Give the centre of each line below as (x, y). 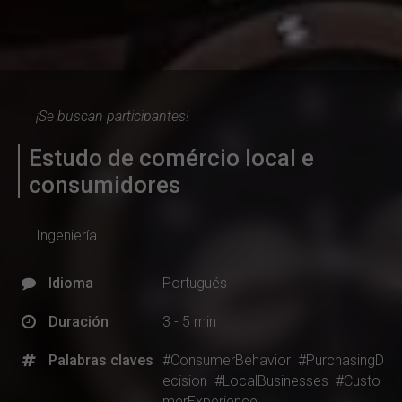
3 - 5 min (189, 321)
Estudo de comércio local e (171, 157)
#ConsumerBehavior (227, 360)
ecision (185, 380)
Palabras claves (101, 360)
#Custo (358, 380)
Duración (79, 321)
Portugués (195, 283)
